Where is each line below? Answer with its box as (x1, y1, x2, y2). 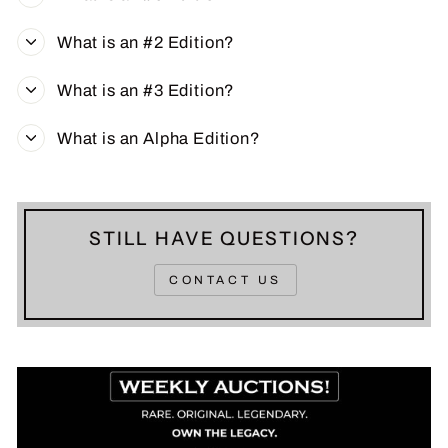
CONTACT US (169, 272, 282, 287)
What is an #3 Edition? (57, 81, 236, 99)
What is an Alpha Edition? (57, 129, 261, 147)
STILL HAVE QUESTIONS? (88, 226, 360, 250)
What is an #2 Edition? (57, 33, 236, 51)
